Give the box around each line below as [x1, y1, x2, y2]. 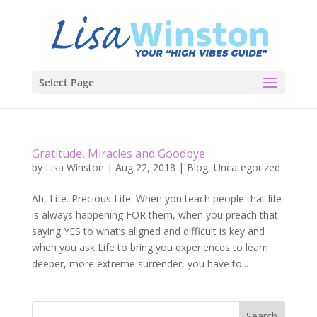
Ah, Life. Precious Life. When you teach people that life [31, 192, 282, 205]
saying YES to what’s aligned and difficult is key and [31, 224, 265, 238]
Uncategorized [213, 161, 280, 174]
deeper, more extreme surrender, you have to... [31, 257, 248, 270]
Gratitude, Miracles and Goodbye [31, 146, 205, 161]
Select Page [38, 76, 94, 89]
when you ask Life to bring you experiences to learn [31, 241, 268, 254]
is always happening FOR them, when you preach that [31, 208, 278, 221]
